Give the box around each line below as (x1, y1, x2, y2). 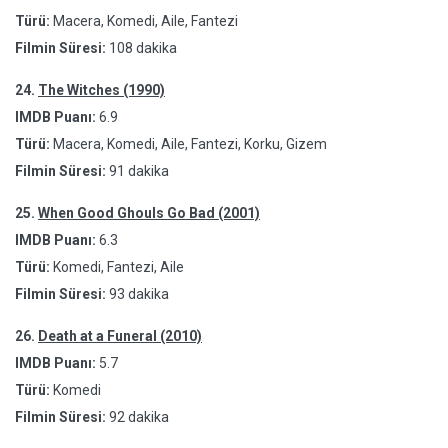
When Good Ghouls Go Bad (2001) (38, 205, 260, 221)
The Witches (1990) (38, 82, 165, 98)
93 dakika (109, 286, 169, 302)
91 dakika (109, 163, 169, 179)
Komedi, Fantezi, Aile (50, 259, 184, 275)
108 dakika (109, 40, 177, 56)
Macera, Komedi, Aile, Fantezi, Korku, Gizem (50, 136, 327, 152)
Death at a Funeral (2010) (38, 328, 202, 344)
